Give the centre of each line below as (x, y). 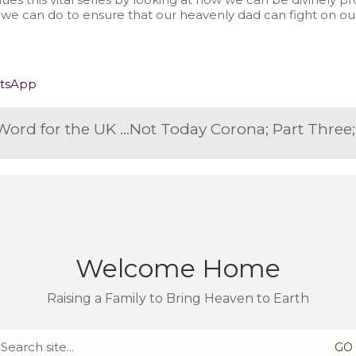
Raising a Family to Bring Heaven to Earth (178, 298)
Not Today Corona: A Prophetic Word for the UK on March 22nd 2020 (124, 130)
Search (198, 337)
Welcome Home (178, 269)
